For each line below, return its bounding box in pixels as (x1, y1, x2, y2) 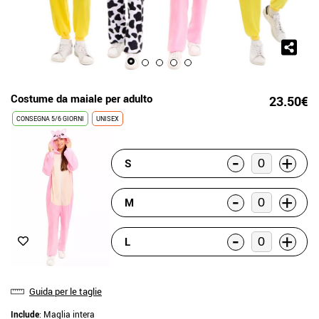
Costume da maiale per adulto (11, 91, 152, 105)
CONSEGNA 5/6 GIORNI (16, 114, 84, 123)
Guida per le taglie (29, 284, 102, 298)
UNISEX (96, 114, 119, 123)
